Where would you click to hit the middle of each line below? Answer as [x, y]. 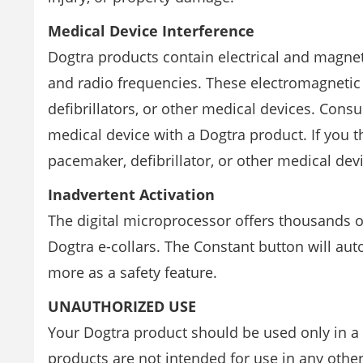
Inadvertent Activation [131, 194]
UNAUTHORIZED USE [122, 306]
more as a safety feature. [132, 272]
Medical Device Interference [151, 31]
